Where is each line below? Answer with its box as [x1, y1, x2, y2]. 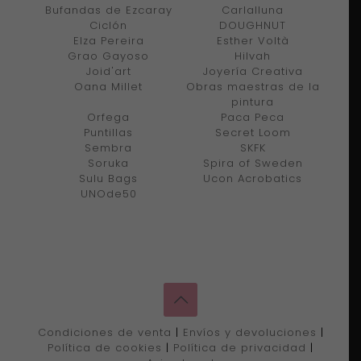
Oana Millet [74, 78, 143, 94]
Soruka [88, 155, 129, 171]
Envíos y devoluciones [182, 324, 317, 340]
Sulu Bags [79, 170, 138, 186]
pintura [231, 93, 274, 110]
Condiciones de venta [37, 324, 172, 340]
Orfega [87, 109, 130, 125]
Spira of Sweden [202, 155, 303, 171]
